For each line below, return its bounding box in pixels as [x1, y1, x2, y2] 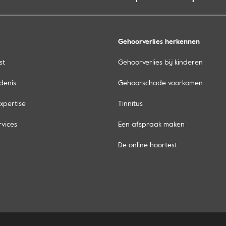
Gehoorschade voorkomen [118, 77, 203, 88]
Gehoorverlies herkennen [118, 36, 200, 47]
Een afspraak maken [118, 119, 185, 130]
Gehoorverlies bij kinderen [118, 56, 203, 68]
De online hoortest [118, 139, 177, 150]
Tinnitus [118, 98, 143, 109]
